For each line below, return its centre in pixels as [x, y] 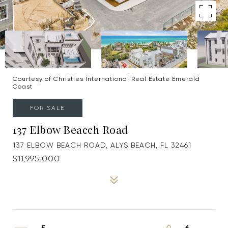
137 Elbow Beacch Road [70, 129]
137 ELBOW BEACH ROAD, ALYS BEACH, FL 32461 [102, 145]
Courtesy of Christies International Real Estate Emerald [106, 79]
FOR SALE [48, 108]
